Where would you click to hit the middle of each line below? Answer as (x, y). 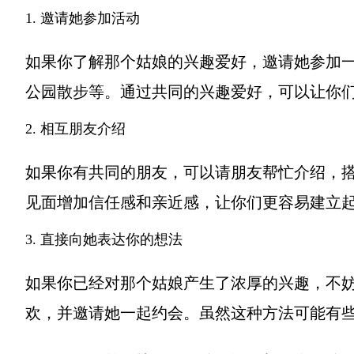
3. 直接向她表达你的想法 (104, 239)
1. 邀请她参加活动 (83, 18)
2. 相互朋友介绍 (75, 129)
